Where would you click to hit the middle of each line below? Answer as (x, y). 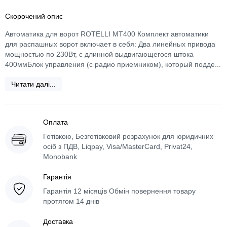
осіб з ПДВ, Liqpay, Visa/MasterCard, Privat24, (118, 146)
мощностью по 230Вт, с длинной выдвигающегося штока (99, 54)
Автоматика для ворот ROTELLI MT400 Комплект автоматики (107, 34)
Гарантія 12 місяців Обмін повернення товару (119, 191)
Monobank (60, 157)
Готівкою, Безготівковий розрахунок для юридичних (128, 136)
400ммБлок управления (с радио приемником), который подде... (113, 64)
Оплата (55, 122)
